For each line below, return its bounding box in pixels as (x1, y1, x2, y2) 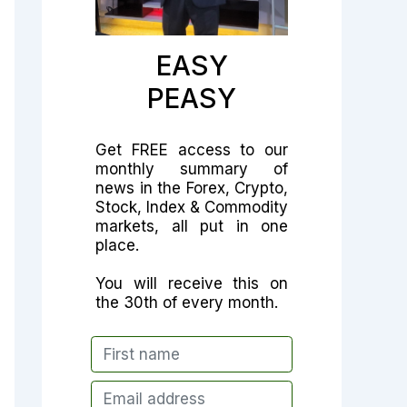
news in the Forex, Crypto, (95, 178, 288, 197)
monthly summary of (95, 159, 288, 178)
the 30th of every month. (95, 293, 278, 312)
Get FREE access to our (95, 140, 288, 159)
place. (95, 235, 139, 254)
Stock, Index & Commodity (95, 197, 288, 216)
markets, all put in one (95, 216, 288, 235)
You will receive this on (95, 273, 288, 293)
